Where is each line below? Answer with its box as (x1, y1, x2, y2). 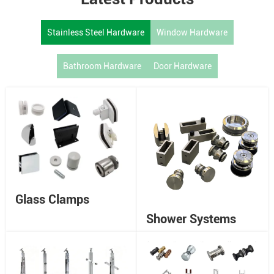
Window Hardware (156, 27, 228, 37)
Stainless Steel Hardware (46, 27, 144, 37)
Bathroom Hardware (62, 61, 141, 71)
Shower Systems (146, 211, 236, 226)
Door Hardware (153, 61, 212, 71)
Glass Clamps (15, 191, 89, 207)
